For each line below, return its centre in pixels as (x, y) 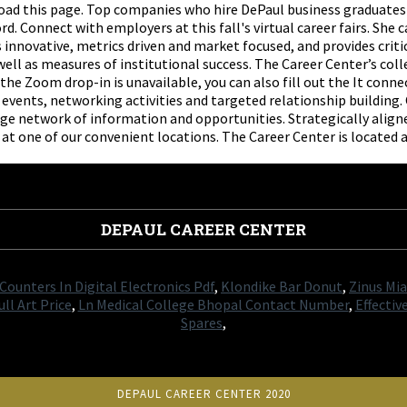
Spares (202, 323)
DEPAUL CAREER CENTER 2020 (203, 394)
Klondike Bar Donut (282, 286)
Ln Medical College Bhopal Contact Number (213, 304)
